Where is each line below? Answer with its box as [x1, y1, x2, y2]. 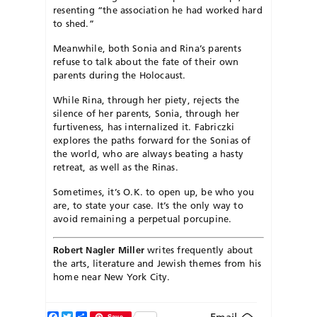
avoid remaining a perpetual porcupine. [53, 213, 232, 225]
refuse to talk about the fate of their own [53, 56, 239, 68]
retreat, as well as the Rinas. [53, 161, 178, 173]
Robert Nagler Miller [53, 243, 144, 255]
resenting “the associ [53, 4, 146, 16]
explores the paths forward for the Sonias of [53, 134, 251, 146]
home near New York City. [53, 270, 171, 282]
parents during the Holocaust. [53, 69, 186, 81]
